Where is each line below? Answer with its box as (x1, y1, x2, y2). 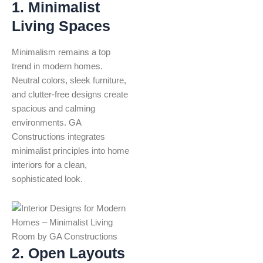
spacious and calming (12, 104, 95, 114)
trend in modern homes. (12, 62, 103, 72)
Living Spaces (12, 17, 110, 34)
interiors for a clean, (12, 160, 87, 170)
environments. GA (12, 118, 81, 128)
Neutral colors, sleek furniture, (12, 76, 126, 86)
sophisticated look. (12, 174, 83, 184)
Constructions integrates (12, 132, 105, 142)
